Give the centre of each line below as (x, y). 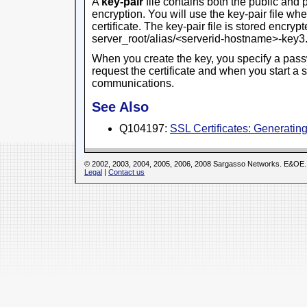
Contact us (126, 172)
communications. (133, 84)
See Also (120, 107)
